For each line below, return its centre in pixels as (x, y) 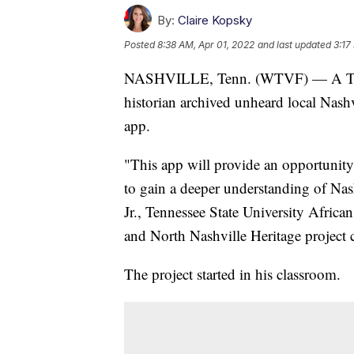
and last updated (294, 44)
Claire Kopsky (215, 20)
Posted (141, 44)
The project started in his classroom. (232, 273)
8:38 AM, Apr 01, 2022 (206, 44)
